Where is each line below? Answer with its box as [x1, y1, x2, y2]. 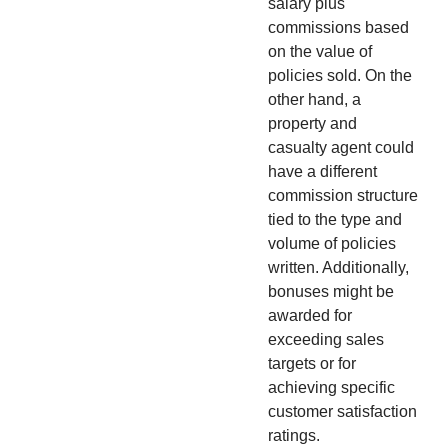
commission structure [268, 186, 418, 204]
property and [268, 114, 357, 132]
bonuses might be [268, 282, 394, 300]
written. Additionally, [268, 258, 409, 276]
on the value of [268, 42, 372, 60]
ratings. [268, 426, 320, 444]
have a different [268, 162, 377, 180]
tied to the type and [268, 210, 402, 228]
